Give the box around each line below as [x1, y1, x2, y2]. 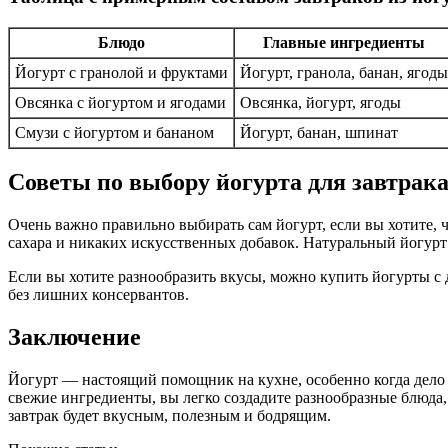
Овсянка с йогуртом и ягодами [15, 94, 226, 112]
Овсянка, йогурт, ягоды [240, 94, 401, 112]
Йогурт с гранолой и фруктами [15, 64, 228, 82]
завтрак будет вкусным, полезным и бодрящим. [8, 406, 331, 424]
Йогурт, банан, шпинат [240, 124, 398, 142]
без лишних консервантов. [8, 285, 189, 303]
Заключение [8, 323, 141, 350]
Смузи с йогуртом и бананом [15, 124, 214, 142]
